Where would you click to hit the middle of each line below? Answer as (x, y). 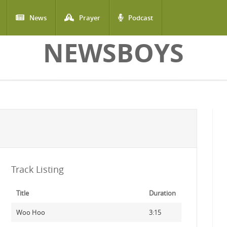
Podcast (141, 18)
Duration (162, 193)
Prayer (90, 18)
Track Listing (37, 169)
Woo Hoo (30, 212)
